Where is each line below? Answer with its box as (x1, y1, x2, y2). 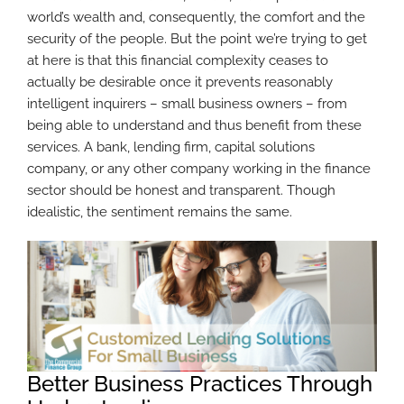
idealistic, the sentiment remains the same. (27, 203, 292, 220)
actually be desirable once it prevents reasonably (27, 73, 333, 90)
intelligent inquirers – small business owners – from (27, 95, 347, 112)
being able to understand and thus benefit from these (27, 116, 362, 133)
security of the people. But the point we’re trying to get (27, 30, 367, 47)
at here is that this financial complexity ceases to (27, 51, 328, 69)
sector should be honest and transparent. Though (27, 181, 335, 198)
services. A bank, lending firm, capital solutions (27, 138, 315, 155)
